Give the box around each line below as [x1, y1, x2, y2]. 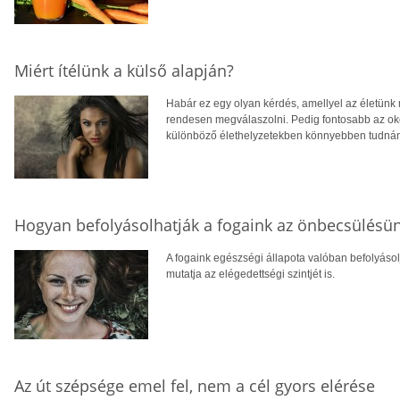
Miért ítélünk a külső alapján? [14, 60, 234, 82]
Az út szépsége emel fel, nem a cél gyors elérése [14, 374, 375, 396]
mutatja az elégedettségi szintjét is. [166, 267, 335, 280]
